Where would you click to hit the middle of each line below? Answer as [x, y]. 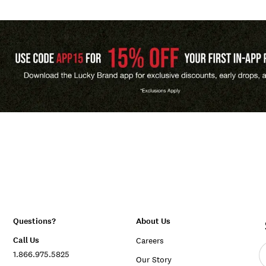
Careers [150, 241]
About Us [153, 221]
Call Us [26, 240]
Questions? [34, 221]
